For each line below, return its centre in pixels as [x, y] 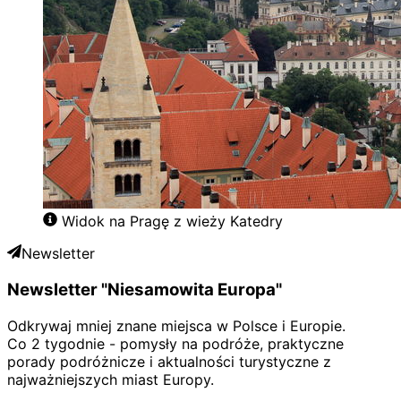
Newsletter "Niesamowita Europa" [145, 290]
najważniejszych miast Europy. [111, 379]
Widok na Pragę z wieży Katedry [172, 222]
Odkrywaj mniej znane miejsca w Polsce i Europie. [176, 325]
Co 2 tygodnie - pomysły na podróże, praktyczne [175, 343]
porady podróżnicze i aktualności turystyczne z [169, 361]
